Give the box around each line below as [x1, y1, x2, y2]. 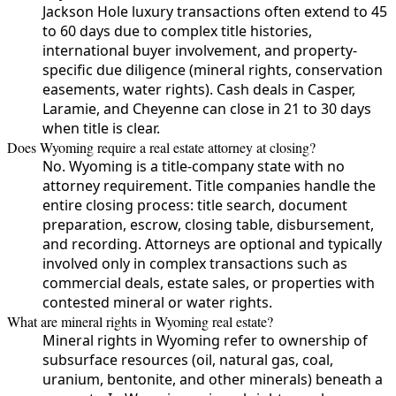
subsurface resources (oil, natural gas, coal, [42, 350, 333, 370]
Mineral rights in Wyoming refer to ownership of [42, 331, 368, 351]
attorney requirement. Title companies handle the [42, 176, 376, 196]
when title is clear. [42, 118, 160, 139]
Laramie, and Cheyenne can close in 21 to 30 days [42, 99, 371, 119]
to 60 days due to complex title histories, [42, 21, 312, 42]
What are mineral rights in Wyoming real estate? [7, 312, 273, 331]
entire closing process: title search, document [42, 195, 347, 216]
